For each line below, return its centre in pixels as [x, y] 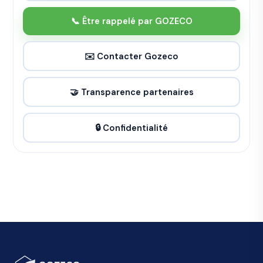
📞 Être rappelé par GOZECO [131, 21]
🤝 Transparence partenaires [131, 92]
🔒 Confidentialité [131, 128]
